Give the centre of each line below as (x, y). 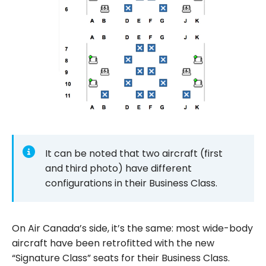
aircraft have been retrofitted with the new (113, 243)
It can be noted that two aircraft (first (134, 153)
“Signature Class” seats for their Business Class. (121, 258)
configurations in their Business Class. (131, 183)
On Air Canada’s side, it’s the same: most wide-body (132, 228)
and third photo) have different (118, 168)
